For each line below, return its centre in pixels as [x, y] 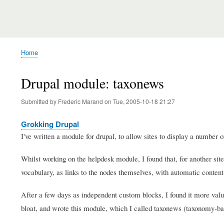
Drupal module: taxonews [92, 83]
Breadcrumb [41, 60]
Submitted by [39, 101]
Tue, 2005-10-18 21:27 [144, 101]
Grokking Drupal [50, 124]
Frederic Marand [80, 101]
